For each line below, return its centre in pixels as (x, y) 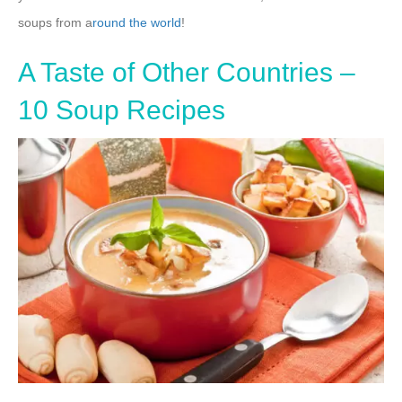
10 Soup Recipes (122, 110)
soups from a (55, 23)
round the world (137, 23)
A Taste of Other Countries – (187, 73)
